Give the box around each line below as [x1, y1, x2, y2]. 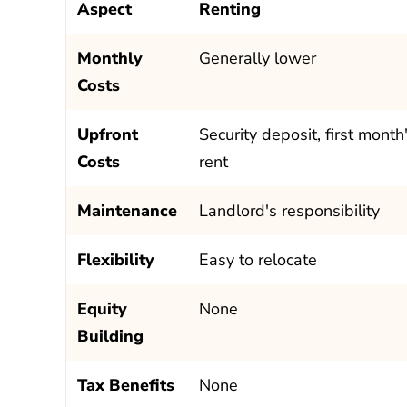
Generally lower [199, 46, 316, 69]
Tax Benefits [77, 373, 174, 396]
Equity [77, 297, 127, 320]
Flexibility [77, 248, 154, 271]
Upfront [77, 123, 138, 145]
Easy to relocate [199, 248, 317, 271]
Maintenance [77, 199, 177, 222]
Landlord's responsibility [199, 199, 380, 222]
